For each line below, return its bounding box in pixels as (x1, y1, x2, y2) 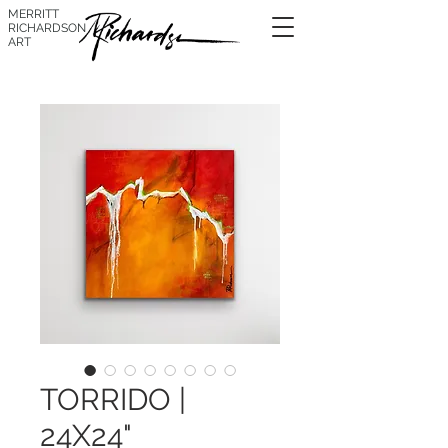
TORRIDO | (40, 382, 186, 417)
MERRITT (8, 7, 59, 21)
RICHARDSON (8, 21, 86, 35)
